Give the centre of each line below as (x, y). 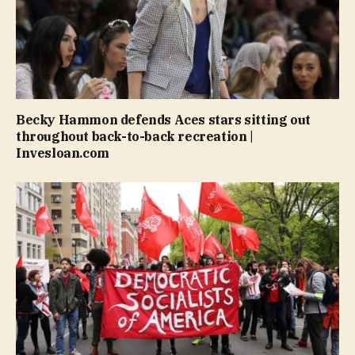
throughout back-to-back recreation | (135, 137)
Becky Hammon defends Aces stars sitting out (163, 120)
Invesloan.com (63, 153)
